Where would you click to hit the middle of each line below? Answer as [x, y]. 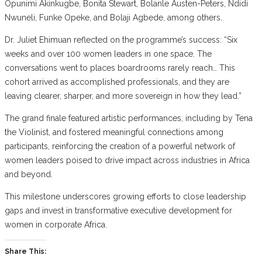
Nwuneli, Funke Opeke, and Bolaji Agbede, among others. [113, 17]
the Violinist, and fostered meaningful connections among [114, 132]
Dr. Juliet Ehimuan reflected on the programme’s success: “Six [121, 39]
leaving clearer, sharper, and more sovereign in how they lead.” [123, 96]
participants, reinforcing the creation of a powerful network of [120, 146]
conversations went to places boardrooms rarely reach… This [120, 68]
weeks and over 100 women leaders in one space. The [108, 54]
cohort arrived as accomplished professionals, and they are [117, 82]
